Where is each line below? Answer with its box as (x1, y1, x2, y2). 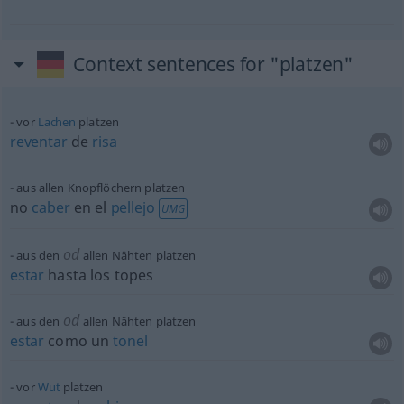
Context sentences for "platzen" (73, 51, 353, 77)
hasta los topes (44, 265, 154, 285)
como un (44, 331, 114, 351)
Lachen (37, 114, 77, 130)
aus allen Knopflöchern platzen (16, 179, 186, 196)
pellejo (110, 197, 155, 217)
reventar (9, 132, 68, 151)
